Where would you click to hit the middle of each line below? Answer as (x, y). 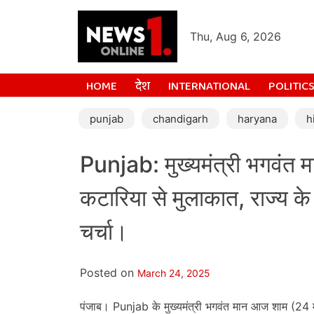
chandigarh (180, 119)
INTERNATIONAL (209, 87)
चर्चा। (104, 232)
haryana (257, 119)
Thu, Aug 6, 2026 (235, 36)
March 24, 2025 (174, 273)
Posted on (109, 272)
